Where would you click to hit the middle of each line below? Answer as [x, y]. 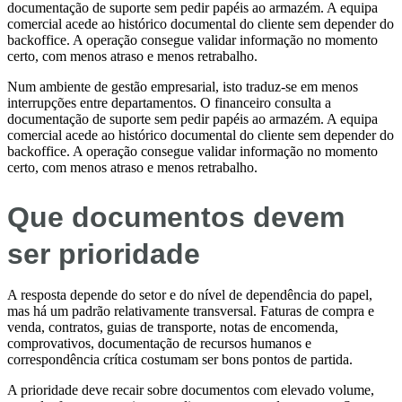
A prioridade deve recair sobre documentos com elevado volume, [191, 390]
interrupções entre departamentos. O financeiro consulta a [169, 102]
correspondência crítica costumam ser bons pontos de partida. [180, 360]
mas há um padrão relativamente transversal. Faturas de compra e [191, 311]
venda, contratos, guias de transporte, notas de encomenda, [173, 328]
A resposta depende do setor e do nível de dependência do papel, [190, 295]
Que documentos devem [176, 218]
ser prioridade [104, 254]
